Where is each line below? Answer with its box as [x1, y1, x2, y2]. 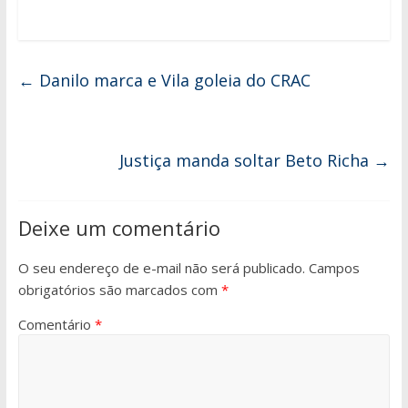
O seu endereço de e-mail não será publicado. [17, 258, 305, 277]
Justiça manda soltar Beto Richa [119, 148, 374, 171]
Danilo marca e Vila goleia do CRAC [34, 68, 311, 91]
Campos [308, 258, 360, 277]
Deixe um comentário [17, 213, 220, 241]
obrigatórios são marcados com [17, 280, 221, 299]
